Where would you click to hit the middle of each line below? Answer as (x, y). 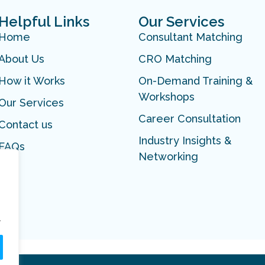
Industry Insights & (185, 141)
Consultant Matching (190, 37)
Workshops (166, 97)
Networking (168, 157)
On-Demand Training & (195, 81)
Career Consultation (189, 119)
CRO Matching (175, 59)
